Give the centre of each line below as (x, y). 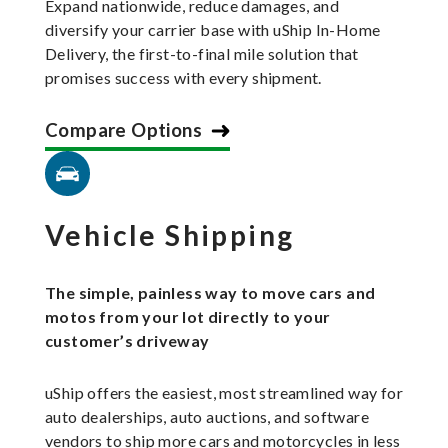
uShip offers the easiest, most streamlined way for (224, 393)
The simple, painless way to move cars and (210, 293)
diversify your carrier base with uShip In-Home (213, 30)
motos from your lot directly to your (188, 317)
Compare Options (123, 130)
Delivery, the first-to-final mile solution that (202, 54)
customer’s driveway (127, 341)
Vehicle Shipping (170, 235)
